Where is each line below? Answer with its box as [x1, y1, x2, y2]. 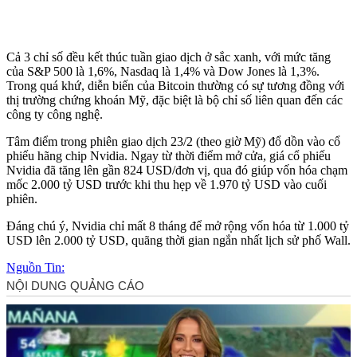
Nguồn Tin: [6, 260, 65, 274]
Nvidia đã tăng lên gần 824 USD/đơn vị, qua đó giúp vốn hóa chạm [6, 163, 347, 177]
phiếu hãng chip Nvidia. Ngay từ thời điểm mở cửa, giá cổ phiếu [6, 148, 331, 163]
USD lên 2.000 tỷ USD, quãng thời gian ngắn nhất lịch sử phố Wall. [6, 233, 351, 247]
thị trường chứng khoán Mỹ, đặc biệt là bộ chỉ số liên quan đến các [6, 92, 343, 107]
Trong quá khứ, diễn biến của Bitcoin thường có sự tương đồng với [6, 78, 344, 92]
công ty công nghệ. [6, 107, 103, 121]
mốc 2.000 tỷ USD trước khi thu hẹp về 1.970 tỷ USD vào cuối [6, 177, 327, 191]
